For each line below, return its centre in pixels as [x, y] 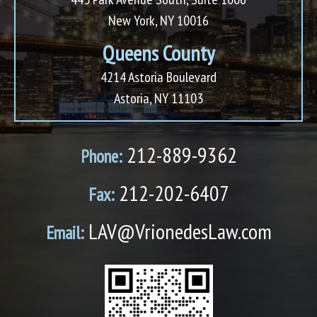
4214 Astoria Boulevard [158, 77]
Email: [65, 233]
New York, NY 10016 [158, 21]
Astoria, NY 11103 [158, 99]
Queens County [158, 53]
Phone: [101, 157]
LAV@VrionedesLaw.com [178, 231]
